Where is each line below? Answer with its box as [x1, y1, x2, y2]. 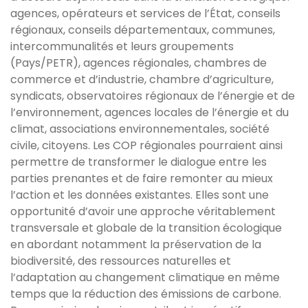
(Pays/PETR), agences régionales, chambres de [10, 54, 267, 71]
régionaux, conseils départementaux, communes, [10, 21, 275, 38]
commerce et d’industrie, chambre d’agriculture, [10, 71, 274, 87]
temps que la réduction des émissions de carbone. [10, 285, 281, 302]
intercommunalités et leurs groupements [10, 38, 234, 54]
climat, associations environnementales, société [10, 120, 269, 137]
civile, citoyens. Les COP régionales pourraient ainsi [10, 137, 283, 153]
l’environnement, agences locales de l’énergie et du [10, 104, 289, 120]
